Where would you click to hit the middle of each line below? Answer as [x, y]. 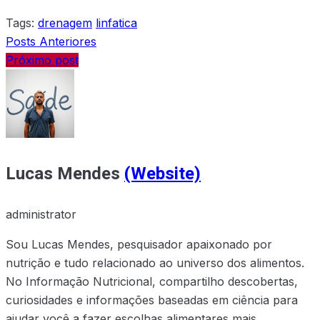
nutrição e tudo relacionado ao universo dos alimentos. [155, 263]
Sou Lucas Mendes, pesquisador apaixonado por [139, 245]
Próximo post [42, 60]
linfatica [116, 23]
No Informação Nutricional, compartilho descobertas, [152, 282]
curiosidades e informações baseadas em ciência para [152, 300]
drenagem [65, 23]
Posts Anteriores [51, 42]
